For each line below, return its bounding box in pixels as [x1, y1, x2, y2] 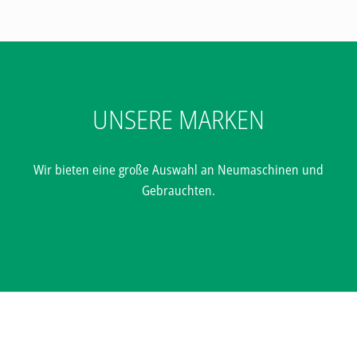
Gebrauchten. [142, 182, 215, 200]
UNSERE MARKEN [92, 101, 265, 136]
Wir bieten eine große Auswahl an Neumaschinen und [33, 161, 324, 179]
